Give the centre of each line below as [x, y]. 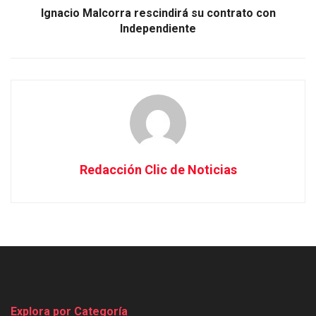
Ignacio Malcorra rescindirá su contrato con [158, 13]
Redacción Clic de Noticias [158, 169]
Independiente [158, 28]
